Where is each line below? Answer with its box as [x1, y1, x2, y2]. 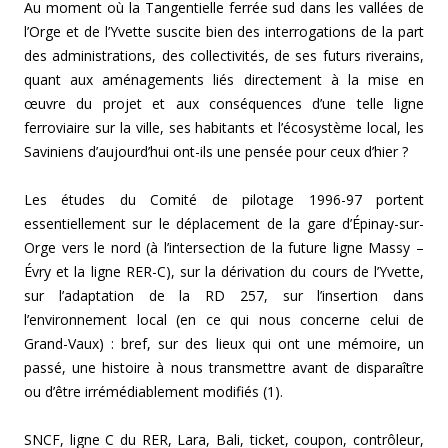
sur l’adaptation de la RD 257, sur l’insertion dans [24, 286, 424, 306]
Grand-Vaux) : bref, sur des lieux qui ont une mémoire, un [24, 334, 424, 354]
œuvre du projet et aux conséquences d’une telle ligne [24, 94, 424, 114]
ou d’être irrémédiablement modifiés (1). [24, 382, 283, 402]
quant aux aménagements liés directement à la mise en [24, 70, 424, 90]
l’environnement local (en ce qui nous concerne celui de [24, 310, 424, 330]
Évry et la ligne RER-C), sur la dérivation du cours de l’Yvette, [24, 262, 424, 282]
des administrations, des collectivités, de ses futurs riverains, [24, 46, 424, 66]
